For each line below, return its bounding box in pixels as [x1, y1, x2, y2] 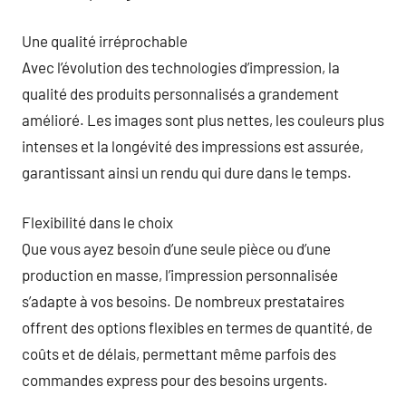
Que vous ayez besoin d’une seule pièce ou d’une [22, 238, 331, 257]
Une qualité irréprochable [22, 32, 188, 50]
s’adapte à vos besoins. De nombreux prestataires [22, 291, 344, 310]
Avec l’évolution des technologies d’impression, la [22, 58, 340, 76]
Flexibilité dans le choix [22, 212, 173, 231]
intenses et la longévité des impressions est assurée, [22, 137, 363, 155]
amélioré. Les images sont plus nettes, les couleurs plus [22, 111, 384, 129]
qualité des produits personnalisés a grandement [22, 84, 339, 102]
